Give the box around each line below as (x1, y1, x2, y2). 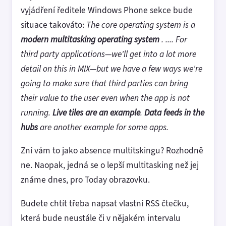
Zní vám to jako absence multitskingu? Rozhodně (21, 144, 203, 156)
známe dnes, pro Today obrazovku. (21, 174, 150, 186)
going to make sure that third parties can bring (21, 77, 188, 89)
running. (21, 106, 52, 119)
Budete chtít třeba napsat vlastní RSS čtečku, (21, 197, 189, 209)
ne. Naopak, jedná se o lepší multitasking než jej (21, 159, 199, 171)
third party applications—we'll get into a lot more (21, 47, 196, 60)
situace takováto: (21, 18, 86, 31)
